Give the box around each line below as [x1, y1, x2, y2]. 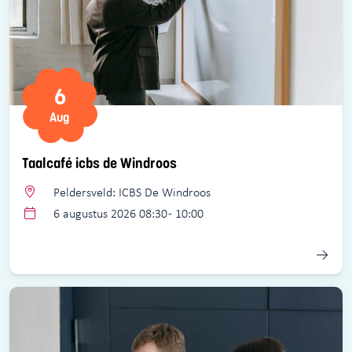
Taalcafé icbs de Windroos [22, 154, 177, 172]
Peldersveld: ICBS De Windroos [50, 184, 211, 200]
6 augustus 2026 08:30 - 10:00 [50, 205, 204, 221]
